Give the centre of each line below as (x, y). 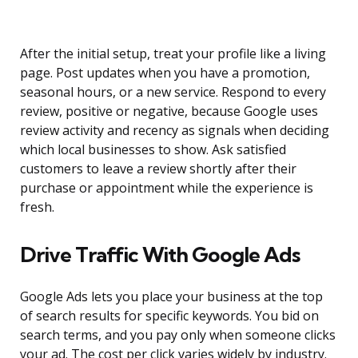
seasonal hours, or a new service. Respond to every (173, 92)
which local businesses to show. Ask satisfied (153, 150)
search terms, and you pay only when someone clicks (178, 335)
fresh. (37, 207)
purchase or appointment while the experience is (167, 188)
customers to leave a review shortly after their (158, 169)
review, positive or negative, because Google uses (169, 111)
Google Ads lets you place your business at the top (171, 297)
